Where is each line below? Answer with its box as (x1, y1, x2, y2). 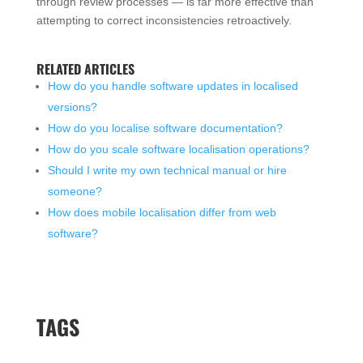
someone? (47, 184, 102, 198)
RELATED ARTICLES (36, 58, 135, 79)
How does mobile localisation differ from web (47, 205, 276, 219)
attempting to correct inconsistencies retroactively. (36, 13, 292, 27)
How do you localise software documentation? (47, 121, 283, 135)
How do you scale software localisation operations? (47, 142, 310, 156)
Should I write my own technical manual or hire (47, 163, 287, 177)
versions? (47, 100, 97, 113)
